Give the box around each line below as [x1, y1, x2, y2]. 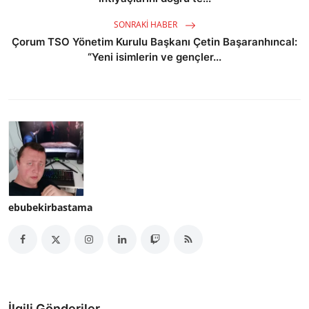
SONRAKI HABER [113, 18, 179, 30]
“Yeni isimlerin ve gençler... [88, 50, 221, 63]
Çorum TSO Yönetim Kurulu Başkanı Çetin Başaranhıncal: [12, 34, 297, 48]
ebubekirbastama [8, 200, 92, 214]
